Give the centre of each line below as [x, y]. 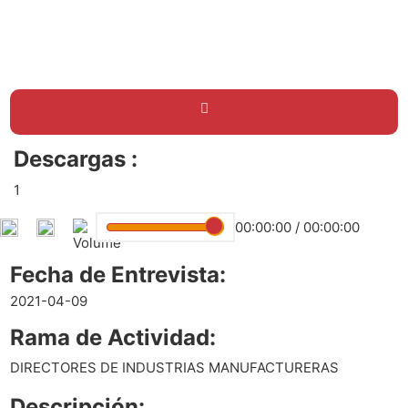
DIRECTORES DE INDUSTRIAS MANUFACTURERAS [175, 368]
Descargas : [75, 159]
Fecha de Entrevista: [118, 274]
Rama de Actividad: [113, 337]
